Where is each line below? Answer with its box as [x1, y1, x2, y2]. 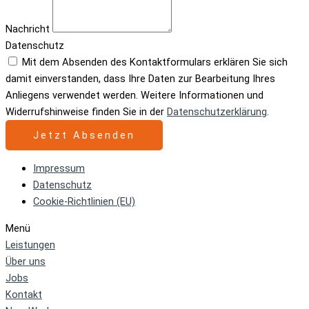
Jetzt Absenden [33, 128, 135, 141]
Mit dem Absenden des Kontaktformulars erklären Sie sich [22, 55, 288, 68]
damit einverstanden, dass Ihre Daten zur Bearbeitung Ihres [6, 72, 275, 85]
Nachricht [6, 22, 52, 35]
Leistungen [6, 238, 55, 251]
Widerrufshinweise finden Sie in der [6, 105, 167, 118]
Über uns [6, 255, 46, 268]
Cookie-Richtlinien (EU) [33, 195, 135, 208]
